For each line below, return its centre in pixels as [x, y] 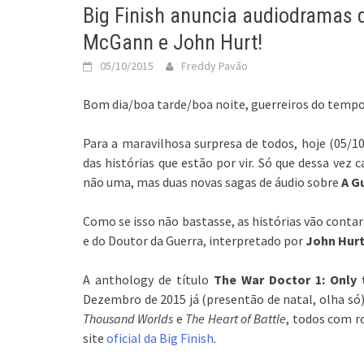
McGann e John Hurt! [173, 42]
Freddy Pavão [214, 65]
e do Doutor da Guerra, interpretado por [194, 240]
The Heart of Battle [236, 318]
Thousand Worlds [128, 318]
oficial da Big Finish [160, 338]
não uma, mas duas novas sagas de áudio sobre [212, 182]
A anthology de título [148, 279]
